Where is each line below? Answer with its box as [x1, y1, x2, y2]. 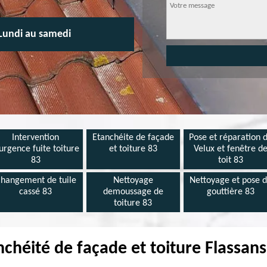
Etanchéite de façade [92, 133, 174, 142]
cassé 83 [19, 187, 52, 197]
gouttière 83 [207, 187, 255, 197]
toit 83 [218, 156, 244, 165]
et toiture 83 [108, 144, 157, 154]
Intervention [12, 133, 60, 142]
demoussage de [103, 187, 163, 197]
